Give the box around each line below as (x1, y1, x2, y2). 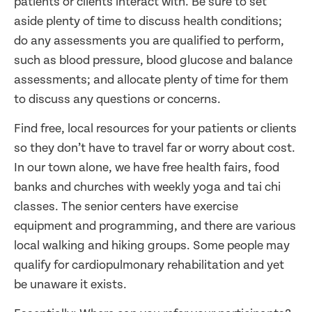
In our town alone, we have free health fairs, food (14, 159, 279, 175)
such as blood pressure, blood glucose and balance (14, 52, 292, 68)
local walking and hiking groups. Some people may (14, 237, 290, 253)
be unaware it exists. (14, 276, 127, 292)
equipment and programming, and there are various (14, 218, 296, 233)
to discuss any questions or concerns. (14, 91, 221, 107)
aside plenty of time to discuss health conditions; (14, 13, 282, 29)
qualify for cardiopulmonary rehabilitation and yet (14, 257, 284, 272)
